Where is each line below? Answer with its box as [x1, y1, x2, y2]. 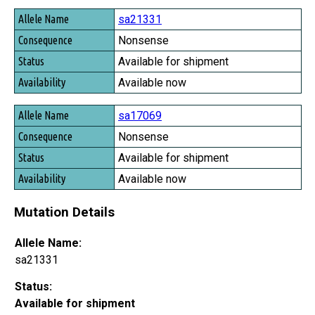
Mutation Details [14, 204, 115, 220]
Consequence [17, 31, 71, 44]
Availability [17, 70, 64, 84]
